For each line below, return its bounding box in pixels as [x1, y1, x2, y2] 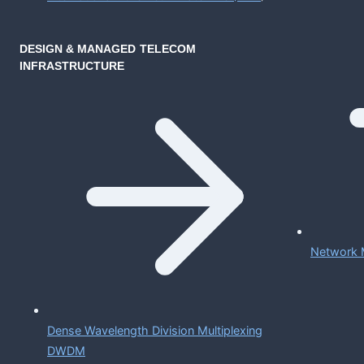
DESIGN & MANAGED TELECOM [19, 41, 196, 55]
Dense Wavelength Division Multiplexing [47, 323, 262, 337]
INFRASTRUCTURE [19, 58, 125, 72]
